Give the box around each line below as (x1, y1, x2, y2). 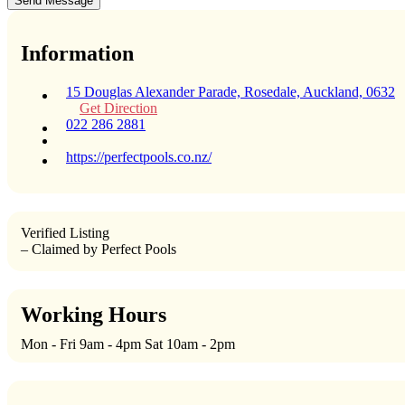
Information (21, 42, 134, 66)
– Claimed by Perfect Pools (21, 241, 176, 258)
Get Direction (80, 100, 157, 117)
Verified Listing (21, 225, 109, 241)
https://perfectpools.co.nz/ (66, 149, 212, 165)
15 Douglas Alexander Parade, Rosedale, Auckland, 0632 (66, 84, 395, 100)
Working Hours (21, 303, 166, 327)
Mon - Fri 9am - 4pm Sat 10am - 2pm (21, 335, 235, 352)
